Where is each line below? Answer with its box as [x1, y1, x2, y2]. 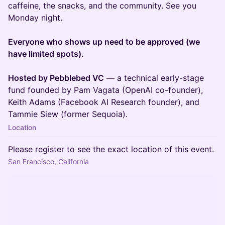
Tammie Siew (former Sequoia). [8, 109, 128, 119]
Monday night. [8, 13, 62, 23]
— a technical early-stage [104, 73, 204, 83]
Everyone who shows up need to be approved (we [8, 37, 200, 47]
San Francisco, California [8, 157, 89, 166]
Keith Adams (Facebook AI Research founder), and [8, 97, 199, 107]
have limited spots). [8, 49, 84, 59]
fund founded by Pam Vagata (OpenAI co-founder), [8, 85, 203, 95]
